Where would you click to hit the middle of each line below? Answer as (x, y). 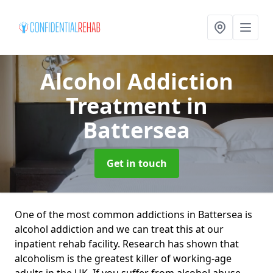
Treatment (126, 106)
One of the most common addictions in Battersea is (133, 214)
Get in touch (136, 163)
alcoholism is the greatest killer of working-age (123, 258)
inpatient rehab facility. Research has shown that (127, 244)
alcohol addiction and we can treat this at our (119, 229)
